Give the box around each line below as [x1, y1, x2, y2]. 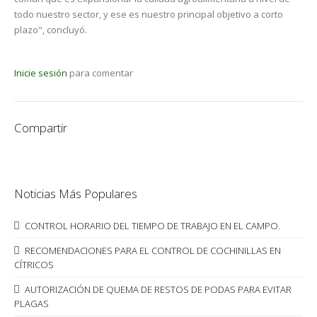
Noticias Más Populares [14, 185, 137, 202]
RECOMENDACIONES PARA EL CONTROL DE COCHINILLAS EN [23, 244, 281, 257]
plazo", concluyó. [14, 23, 87, 36]
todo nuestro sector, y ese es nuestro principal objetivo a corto [14, 8, 283, 21]
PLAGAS [14, 297, 49, 310]
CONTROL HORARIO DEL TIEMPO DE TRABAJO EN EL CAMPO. [23, 219, 280, 232]
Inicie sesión [14, 67, 67, 79]
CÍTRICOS [14, 258, 54, 271]
